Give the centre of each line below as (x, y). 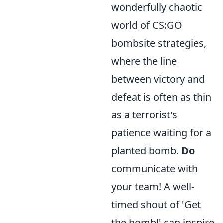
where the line (144, 61)
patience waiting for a (161, 133)
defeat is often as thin (161, 97)
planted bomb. (146, 151)
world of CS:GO (147, 25)
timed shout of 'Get (156, 204)
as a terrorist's (144, 115)
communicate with (155, 168)
